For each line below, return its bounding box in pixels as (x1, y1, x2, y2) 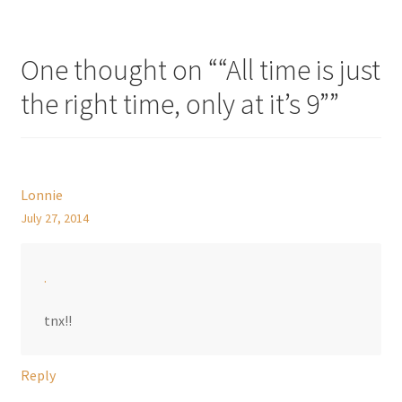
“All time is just (217, 52, 380, 89)
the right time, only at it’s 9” (20, 86, 329, 123)
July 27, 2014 (20, 210, 89, 227)
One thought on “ (20, 52, 218, 89)
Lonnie (20, 186, 63, 205)
